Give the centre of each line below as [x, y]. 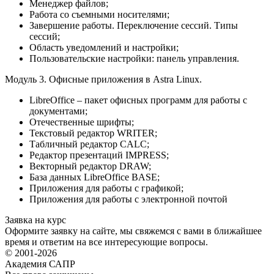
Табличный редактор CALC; [89, 144]
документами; [58, 111]
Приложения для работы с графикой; [106, 188]
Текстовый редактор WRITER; [93, 133]
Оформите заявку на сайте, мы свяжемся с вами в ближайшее [133, 231]
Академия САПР [40, 264]
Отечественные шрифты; [82, 122]
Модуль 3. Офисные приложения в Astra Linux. [103, 79]
